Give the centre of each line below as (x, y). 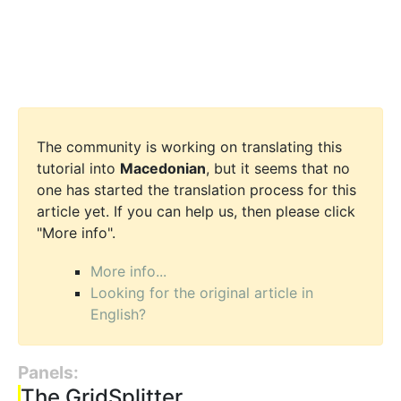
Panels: (48, 373)
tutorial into (78, 169)
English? (118, 315)
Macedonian (163, 169)
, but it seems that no (278, 169)
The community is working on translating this (189, 147)
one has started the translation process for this (196, 190)
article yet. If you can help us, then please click (196, 212)
